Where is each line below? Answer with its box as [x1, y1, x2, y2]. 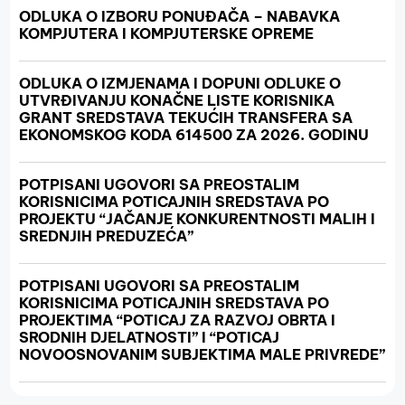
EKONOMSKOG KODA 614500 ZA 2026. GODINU [19, 126, 370, 144]
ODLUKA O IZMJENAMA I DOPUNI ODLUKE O [19, 74, 342, 92]
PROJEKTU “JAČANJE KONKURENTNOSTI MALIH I [19, 210, 376, 228]
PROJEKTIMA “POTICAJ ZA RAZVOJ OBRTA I [19, 311, 336, 329]
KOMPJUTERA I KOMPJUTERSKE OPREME [19, 24, 315, 42]
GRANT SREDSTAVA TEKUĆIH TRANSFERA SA [19, 108, 353, 127]
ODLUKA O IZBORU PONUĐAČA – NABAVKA [19, 7, 341, 25]
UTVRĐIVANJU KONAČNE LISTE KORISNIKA [19, 91, 335, 109]
